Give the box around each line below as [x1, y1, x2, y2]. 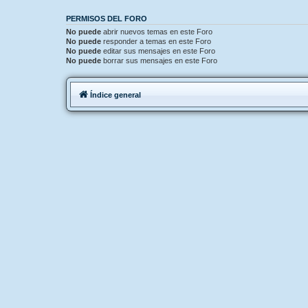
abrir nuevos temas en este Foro [101, 27, 212, 36]
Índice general [90, 90, 141, 99]
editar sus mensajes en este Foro [101, 47, 215, 55]
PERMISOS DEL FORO [66, 14, 147, 23]
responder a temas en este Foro [101, 37, 211, 45]
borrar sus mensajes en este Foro [101, 56, 217, 65]
